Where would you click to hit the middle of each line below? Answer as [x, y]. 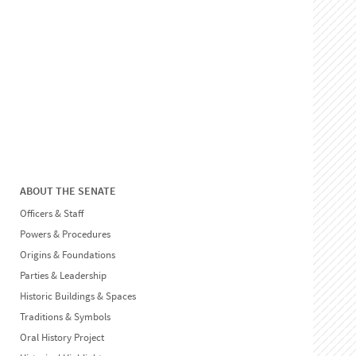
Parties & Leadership [63, 276]
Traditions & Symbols [65, 317]
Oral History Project [62, 338]
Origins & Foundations [67, 255]
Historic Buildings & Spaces [77, 296]
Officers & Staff [51, 214]
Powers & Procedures [65, 234]
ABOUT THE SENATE [68, 191]
